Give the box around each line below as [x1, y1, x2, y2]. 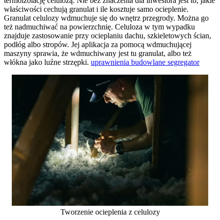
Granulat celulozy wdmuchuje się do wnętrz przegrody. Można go [4, 13, 209, 22]
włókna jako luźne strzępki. [4, 57, 91, 66]
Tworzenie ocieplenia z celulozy [60, 207, 160, 216]
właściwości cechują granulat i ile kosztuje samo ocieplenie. [4, 4, 189, 13]
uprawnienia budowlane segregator [91, 57, 199, 66]
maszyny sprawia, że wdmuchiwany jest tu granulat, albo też [4, 49, 192, 57]
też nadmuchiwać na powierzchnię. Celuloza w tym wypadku [4, 22, 195, 31]
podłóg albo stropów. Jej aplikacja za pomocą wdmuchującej [4, 40, 192, 49]
